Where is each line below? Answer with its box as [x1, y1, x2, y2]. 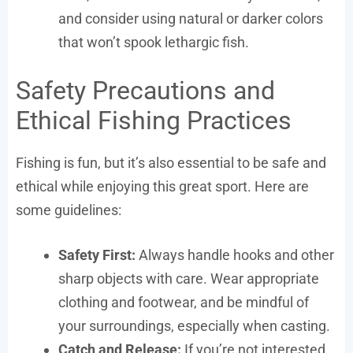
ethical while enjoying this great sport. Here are [16, 178, 309, 195]
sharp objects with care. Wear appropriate [58, 270, 319, 287]
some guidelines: [16, 202, 121, 218]
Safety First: [58, 247, 136, 263]
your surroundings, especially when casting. [58, 318, 330, 334]
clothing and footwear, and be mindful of [58, 294, 309, 310]
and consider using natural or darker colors [58, 10, 323, 27]
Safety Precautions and [16, 76, 275, 106]
